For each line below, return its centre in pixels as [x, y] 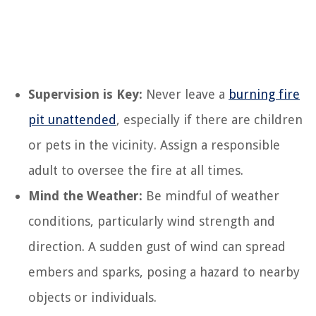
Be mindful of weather [211, 196]
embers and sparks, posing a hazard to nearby [164, 272]
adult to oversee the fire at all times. [136, 170]
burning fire [264, 94]
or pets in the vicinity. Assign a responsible [154, 145]
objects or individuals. [92, 297]
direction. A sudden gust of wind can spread [157, 247]
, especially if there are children [209, 120]
